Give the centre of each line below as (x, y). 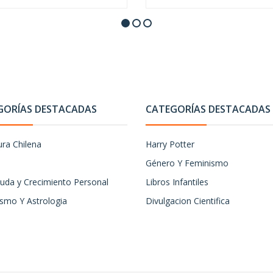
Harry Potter (170, 144)
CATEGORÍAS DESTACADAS (208, 109)
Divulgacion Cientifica (188, 201)
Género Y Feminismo (187, 163)
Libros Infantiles (177, 182)
